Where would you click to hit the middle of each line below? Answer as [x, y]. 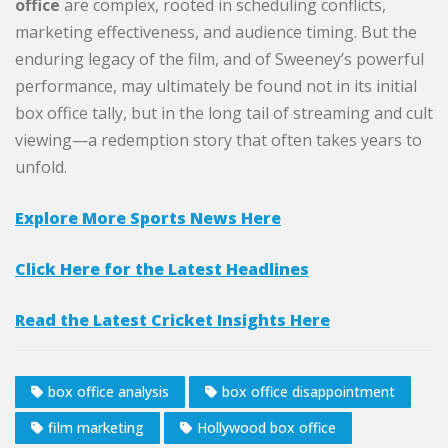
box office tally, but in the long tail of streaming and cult [224, 112]
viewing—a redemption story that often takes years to [218, 139]
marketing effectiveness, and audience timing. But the [216, 31]
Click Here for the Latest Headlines [162, 268]
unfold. [41, 166]
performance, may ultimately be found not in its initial [216, 85]
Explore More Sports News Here [148, 217]
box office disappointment [308, 392]
